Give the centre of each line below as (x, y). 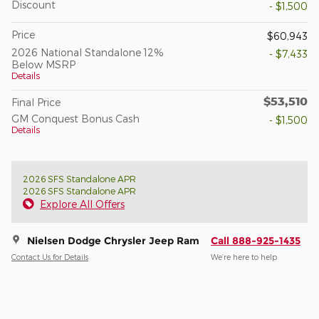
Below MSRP (43, 64)
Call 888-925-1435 (256, 240)
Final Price (36, 102)
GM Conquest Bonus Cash (75, 118)
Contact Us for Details (50, 257)
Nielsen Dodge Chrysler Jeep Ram (113, 240)
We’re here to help (244, 257)
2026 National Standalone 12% (88, 52)
